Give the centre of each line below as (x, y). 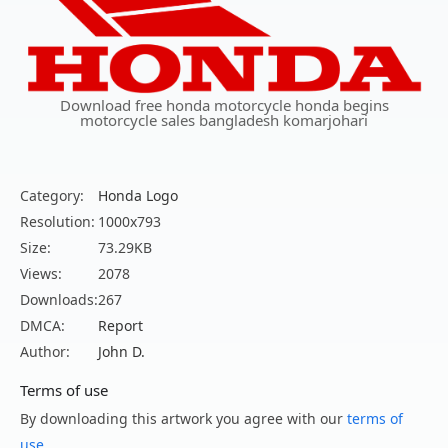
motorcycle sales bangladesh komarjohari (224, 119)
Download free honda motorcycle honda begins (224, 104)
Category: (52, 195)
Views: (41, 273)
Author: (45, 351)
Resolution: (57, 221)
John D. (121, 351)
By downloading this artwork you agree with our (183, 418)
